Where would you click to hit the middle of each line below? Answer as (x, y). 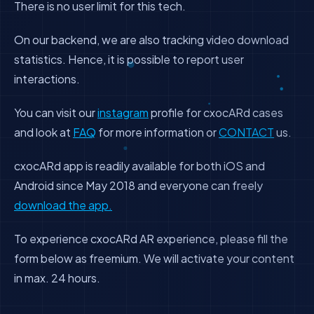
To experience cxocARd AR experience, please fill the (151, 239)
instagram (123, 112)
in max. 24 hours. (57, 278)
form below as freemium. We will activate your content (154, 258)
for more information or (157, 132)
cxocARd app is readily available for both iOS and (139, 166)
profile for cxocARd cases (216, 112)
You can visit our (56, 112)
